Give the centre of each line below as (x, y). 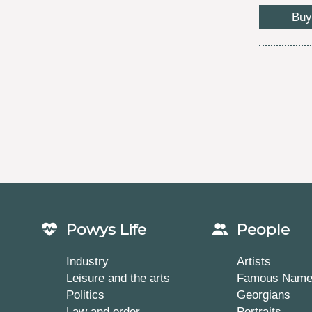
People (263, 229)
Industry (87, 261)
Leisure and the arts (118, 278)
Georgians (263, 294)
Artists (253, 261)
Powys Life (106, 229)
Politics (85, 294)
